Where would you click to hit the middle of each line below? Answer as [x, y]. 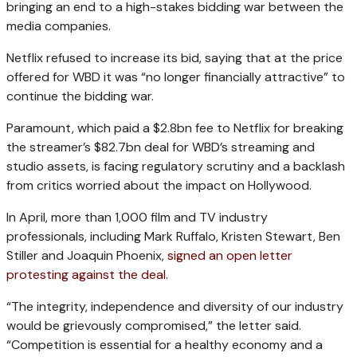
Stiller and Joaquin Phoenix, [87, 256]
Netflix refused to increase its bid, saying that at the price [175, 58]
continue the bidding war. [80, 96]
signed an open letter [230, 256]
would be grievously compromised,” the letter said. [154, 326]
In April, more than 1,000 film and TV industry [137, 218]
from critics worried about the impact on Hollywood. [159, 186]
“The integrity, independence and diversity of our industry [175, 307]
